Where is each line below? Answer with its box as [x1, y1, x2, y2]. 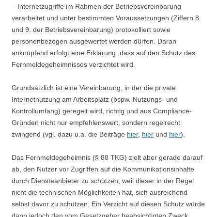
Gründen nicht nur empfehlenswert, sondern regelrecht [12, 119, 180, 126]
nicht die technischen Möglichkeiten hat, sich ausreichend [12, 188, 187, 196]
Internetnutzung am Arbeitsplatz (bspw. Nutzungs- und [12, 95, 178, 103]
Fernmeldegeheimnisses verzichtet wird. [12, 61, 135, 68]
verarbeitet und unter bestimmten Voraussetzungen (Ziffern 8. [12, 14, 201, 22]
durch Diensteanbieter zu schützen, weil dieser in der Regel [12, 177, 194, 185]
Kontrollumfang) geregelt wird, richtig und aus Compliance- [12, 107, 192, 115]
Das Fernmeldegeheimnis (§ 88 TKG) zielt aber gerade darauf [12, 154, 202, 161]
